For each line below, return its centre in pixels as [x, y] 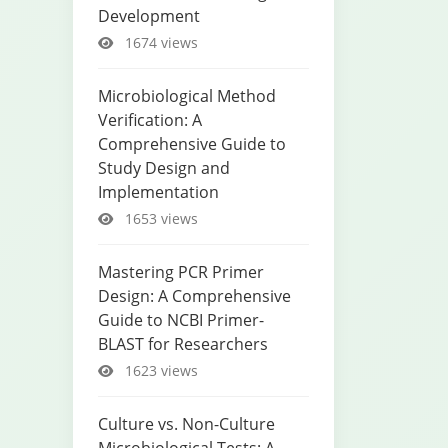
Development [149, 16]
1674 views [159, 42]
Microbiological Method [187, 96]
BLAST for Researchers [183, 344]
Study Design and [164, 168]
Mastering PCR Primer [181, 272]
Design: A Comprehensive [194, 296]
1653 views [159, 218]
